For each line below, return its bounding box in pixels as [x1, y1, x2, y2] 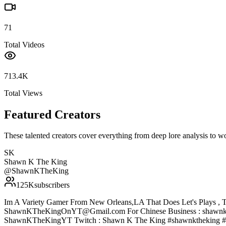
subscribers [34, 181, 70, 190]
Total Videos [4, 40, 44, 49]
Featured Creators [4, 107, 100, 121]
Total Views [4, 88, 42, 97]
